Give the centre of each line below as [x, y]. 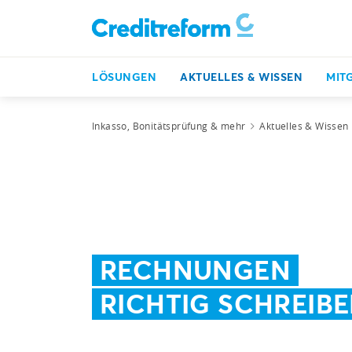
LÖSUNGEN [124, 77]
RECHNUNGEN [195, 269]
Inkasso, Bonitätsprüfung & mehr [169, 126]
